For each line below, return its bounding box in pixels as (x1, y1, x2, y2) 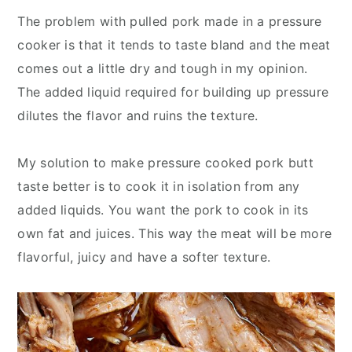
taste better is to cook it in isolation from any (17, 178, 300, 195)
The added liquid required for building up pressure (17, 84, 329, 101)
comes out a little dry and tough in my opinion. (17, 60, 308, 77)
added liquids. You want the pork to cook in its (17, 202, 309, 218)
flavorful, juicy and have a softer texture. (17, 249, 271, 266)
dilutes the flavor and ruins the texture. (17, 108, 258, 124)
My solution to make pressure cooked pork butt (17, 155, 313, 171)
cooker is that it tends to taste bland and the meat (17, 37, 331, 53)
